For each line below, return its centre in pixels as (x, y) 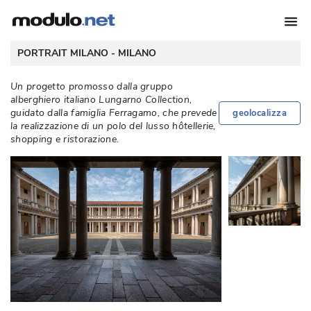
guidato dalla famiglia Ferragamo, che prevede (114, 113)
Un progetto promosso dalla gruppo (92, 86)
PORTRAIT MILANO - (68, 53)
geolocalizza (260, 113)
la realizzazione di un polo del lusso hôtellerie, (113, 126)
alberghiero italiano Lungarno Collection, (101, 100)
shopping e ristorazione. (65, 139)
